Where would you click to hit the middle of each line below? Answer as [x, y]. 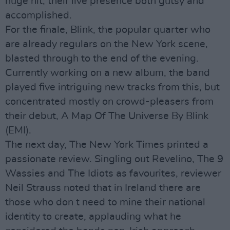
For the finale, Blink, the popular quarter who [108, 30]
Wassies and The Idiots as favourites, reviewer [113, 174]
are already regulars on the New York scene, [107, 44]
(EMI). [18, 130]
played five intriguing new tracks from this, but [112, 87]
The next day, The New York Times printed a [107, 145]
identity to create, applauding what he [93, 217]
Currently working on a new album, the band [108, 73]
